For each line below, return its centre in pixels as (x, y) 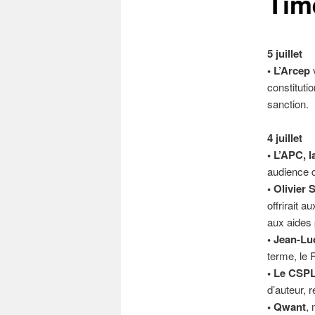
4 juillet (284, 138)
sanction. (288, 104)
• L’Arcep (288, 71)
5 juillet (284, 54)
